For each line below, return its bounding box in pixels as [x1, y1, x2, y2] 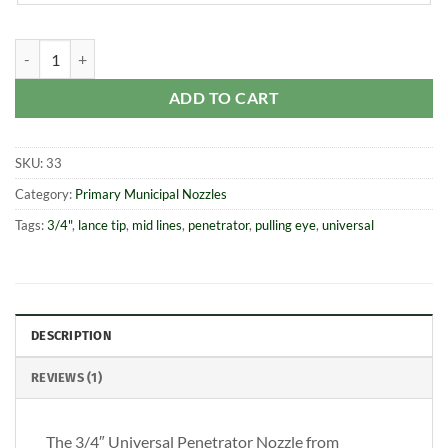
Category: [15, 186, 75, 203]
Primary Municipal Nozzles [75, 186, 227, 203]
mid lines [132, 217, 182, 234]
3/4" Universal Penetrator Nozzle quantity [14, 41, 276, 59]
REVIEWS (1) [31, 369, 102, 385]
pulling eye [255, 217, 316, 234]
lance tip [78, 217, 126, 234]
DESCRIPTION [31, 327, 111, 343]
